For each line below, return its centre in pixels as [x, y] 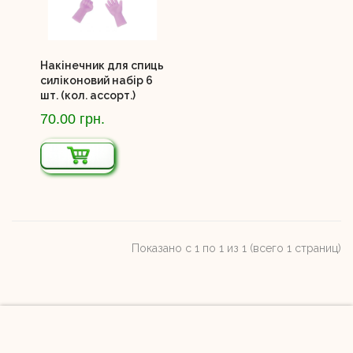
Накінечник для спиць [102, 65]
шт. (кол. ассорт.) [87, 95]
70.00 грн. [72, 119]
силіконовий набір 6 [96, 80]
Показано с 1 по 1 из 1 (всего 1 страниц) [236, 248]
